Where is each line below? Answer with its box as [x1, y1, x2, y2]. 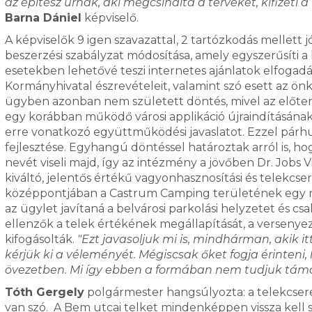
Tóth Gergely [4, 286, 84, 299]
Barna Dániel [4, 11, 81, 24]
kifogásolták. [4, 233, 77, 246]
